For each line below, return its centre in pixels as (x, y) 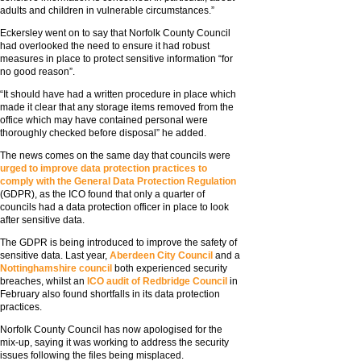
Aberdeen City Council (161, 256)
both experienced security (170, 269)
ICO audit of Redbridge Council (157, 282)
